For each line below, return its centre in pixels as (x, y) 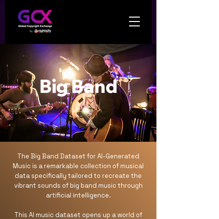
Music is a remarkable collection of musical (78, 166)
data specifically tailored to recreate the (78, 176)
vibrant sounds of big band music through (78, 186)
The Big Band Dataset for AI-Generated (78, 156)
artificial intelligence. (78, 195)
